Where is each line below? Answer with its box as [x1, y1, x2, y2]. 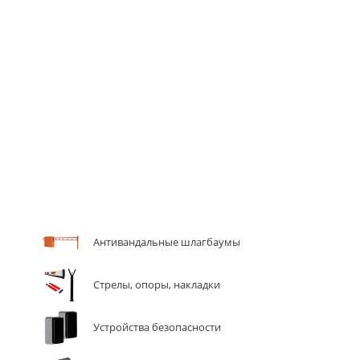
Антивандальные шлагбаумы [92, 235, 240, 249]
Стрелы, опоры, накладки [92, 277, 220, 292]
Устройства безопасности [92, 320, 221, 334]
